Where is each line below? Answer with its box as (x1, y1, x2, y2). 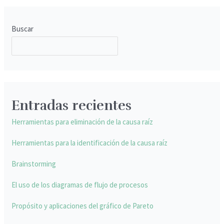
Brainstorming (11, 158, 56, 168)
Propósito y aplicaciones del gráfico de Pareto (11, 200, 154, 210)
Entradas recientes (11, 96, 132, 114)
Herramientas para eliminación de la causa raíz (11, 116, 153, 126)
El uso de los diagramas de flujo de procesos (11, 179, 148, 189)
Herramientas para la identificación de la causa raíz (11, 137, 168, 147)
